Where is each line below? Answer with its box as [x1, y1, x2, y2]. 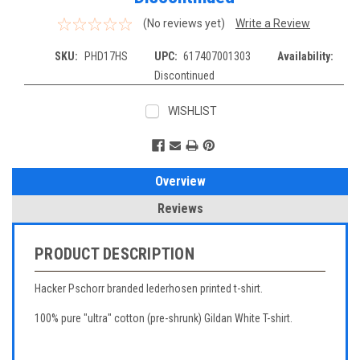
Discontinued [153, 69, 215, 83]
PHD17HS [84, 50, 128, 63]
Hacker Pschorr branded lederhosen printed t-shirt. [35, 282, 263, 296]
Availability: [277, 50, 334, 63]
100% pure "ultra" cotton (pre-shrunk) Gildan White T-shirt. [35, 311, 292, 325]
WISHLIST [168, 104, 217, 118]
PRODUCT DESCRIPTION [35, 244, 194, 264]
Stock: [200, 148, 231, 162]
